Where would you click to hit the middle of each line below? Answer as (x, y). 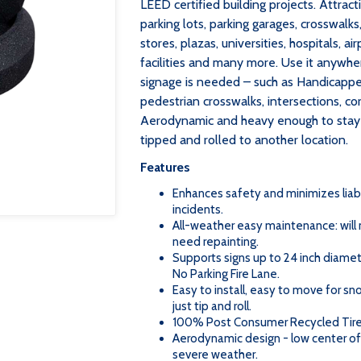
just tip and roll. (212, 306)
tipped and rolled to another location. (244, 140)
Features (165, 167)
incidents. (198, 210)
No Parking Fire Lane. (226, 274)
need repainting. (216, 242)
